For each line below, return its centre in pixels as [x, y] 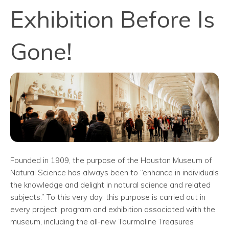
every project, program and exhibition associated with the [113, 209]
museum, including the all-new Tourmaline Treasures [102, 221]
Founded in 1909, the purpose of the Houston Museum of [111, 160]
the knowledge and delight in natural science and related [110, 185]
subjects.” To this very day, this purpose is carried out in [108, 197]
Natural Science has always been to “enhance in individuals [114, 172]
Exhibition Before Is [112, 19]
